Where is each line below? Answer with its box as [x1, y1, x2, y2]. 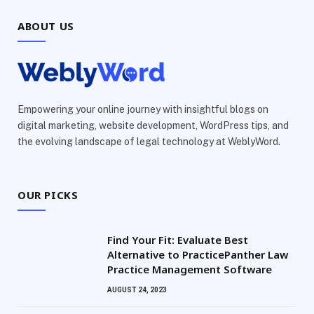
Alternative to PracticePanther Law [107, 247, 288, 262]
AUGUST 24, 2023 [107, 286, 167, 294]
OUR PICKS [18, 188, 78, 203]
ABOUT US [18, 19, 74, 34]
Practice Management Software [107, 262, 275, 277]
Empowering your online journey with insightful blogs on [18, 104, 268, 116]
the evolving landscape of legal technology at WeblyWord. [18, 136, 280, 148]
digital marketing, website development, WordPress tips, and [18, 120, 289, 132]
